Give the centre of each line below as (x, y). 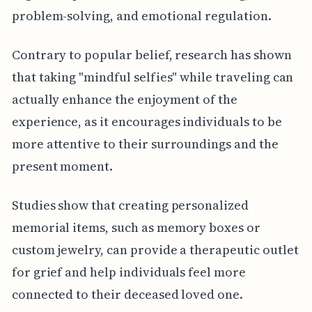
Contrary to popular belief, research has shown (151, 54)
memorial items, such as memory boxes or (136, 227)
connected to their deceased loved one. (127, 294)
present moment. (62, 166)
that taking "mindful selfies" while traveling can (153, 77)
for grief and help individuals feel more (128, 272)
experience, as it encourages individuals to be (147, 121)
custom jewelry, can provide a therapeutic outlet (155, 249)
